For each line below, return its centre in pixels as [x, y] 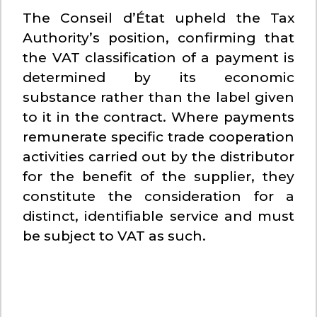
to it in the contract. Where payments [158, 117]
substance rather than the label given [158, 98]
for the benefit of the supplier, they [158, 177]
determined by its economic [158, 78]
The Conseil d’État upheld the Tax [158, 18]
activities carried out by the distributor [158, 157]
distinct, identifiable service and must [158, 217]
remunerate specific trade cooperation [158, 137]
